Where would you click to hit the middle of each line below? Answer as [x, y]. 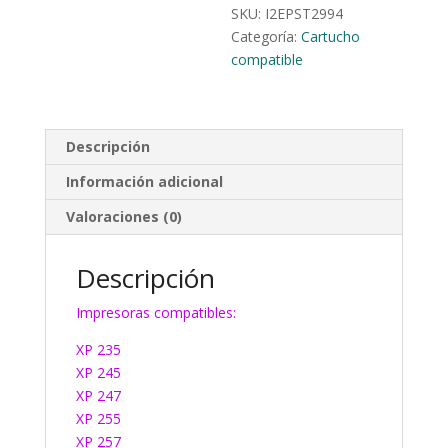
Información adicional [144, 181]
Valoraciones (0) [123, 216]
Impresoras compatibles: [155, 312]
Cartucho [331, 36]
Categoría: [266, 36]
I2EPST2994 [304, 13]
